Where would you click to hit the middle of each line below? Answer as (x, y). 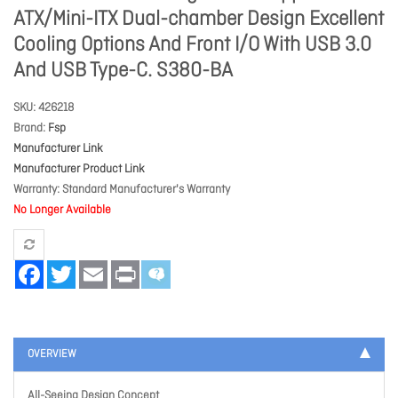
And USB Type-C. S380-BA (123, 71)
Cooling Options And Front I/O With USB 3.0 (192, 45)
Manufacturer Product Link (79, 169)
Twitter (92, 267)
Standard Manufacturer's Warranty (146, 190)
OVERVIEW (52, 354)
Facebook (68, 267)
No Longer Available (62, 210)
